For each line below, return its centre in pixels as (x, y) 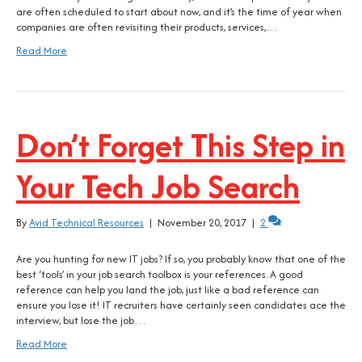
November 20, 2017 (202, 223)
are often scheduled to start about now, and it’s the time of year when (179, 12)
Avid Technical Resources (86, 223)
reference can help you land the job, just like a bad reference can (168, 290)
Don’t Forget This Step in (181, 145)
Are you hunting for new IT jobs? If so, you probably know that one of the (181, 259)
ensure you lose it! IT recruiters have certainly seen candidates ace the (181, 305)
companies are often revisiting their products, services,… (147, 27)
